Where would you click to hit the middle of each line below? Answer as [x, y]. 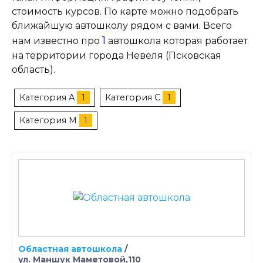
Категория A [47, 97]
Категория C [133, 97]
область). [33, 69]
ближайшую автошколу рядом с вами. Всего [122, 25]
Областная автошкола [70, 249]
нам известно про [57, 41]
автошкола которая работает [177, 41]
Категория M [48, 120]
